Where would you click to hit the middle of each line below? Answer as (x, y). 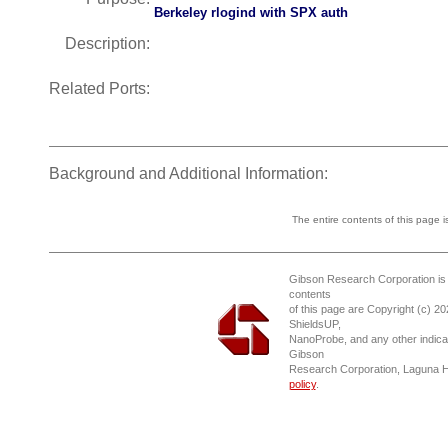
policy (302, 384)
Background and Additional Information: (188, 173)
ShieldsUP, (314, 324)
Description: (109, 43)
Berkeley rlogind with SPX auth (251, 12)
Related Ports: (101, 88)
